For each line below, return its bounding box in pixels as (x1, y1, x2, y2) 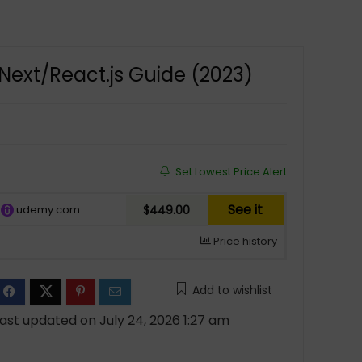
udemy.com (13, 202, 80, 217)
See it (228, 200, 263, 219)
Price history (210, 234, 277, 249)
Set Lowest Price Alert (172, 164, 287, 179)
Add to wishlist (192, 282, 272, 298)
